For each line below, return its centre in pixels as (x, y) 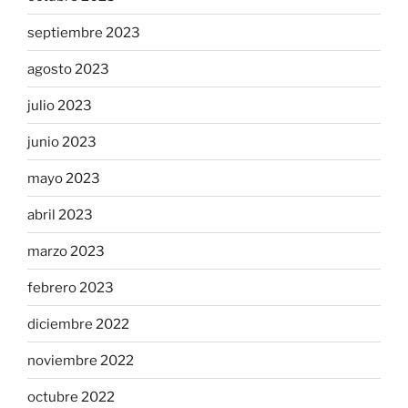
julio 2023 (60, 105)
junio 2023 (62, 142)
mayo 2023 (64, 178)
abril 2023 (60, 214)
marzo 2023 (66, 251)
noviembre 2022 (81, 360)
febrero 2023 (71, 287)
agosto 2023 (68, 69)
